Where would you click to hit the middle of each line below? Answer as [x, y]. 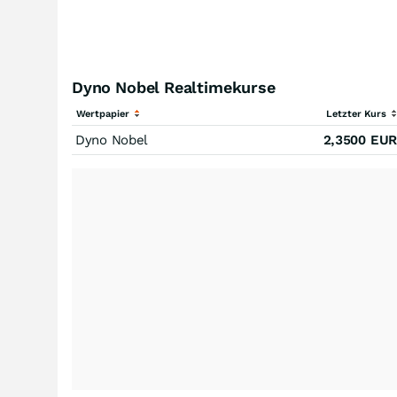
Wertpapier [104, 114]
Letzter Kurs [358, 114]
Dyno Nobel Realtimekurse [174, 87]
